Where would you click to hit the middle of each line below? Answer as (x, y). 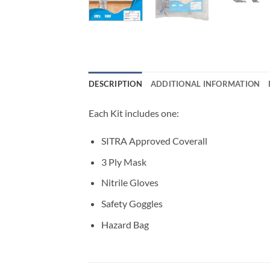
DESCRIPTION (115, 84)
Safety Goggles (132, 203)
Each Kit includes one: (134, 113)
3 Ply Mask (124, 162)
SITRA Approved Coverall (154, 141)
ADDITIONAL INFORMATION (205, 84)
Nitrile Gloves (130, 183)
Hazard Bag (125, 224)
